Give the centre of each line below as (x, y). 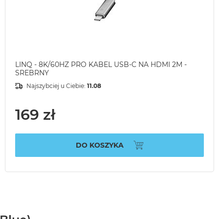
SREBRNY (32, 73)
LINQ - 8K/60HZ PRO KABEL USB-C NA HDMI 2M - (101, 65)
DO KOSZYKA (99, 145)
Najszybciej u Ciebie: (57, 86)
